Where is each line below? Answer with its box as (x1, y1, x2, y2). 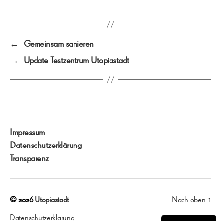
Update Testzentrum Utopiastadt (23, 54, 129, 66)
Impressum (10, 126, 45, 137)
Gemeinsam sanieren (23, 38, 94, 49)
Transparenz (10, 152, 49, 163)
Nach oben (171, 194, 208, 204)
